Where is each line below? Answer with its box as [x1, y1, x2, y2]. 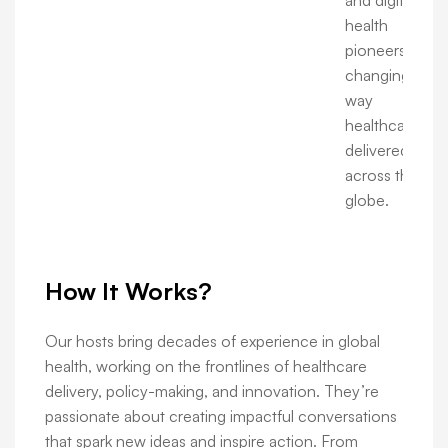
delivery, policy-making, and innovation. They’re [45, 381, 379, 402]
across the [345, 165, 418, 186]
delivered [345, 140, 409, 161]
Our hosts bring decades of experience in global [45, 331, 380, 352]
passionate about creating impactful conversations [45, 406, 397, 427]
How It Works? [45, 276, 212, 307]
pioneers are [345, 40, 432, 61]
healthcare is [345, 115, 433, 136]
